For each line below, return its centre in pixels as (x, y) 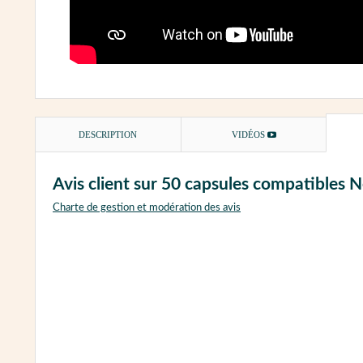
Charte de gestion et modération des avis (147, 208)
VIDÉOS (249, 135)
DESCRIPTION (108, 135)
